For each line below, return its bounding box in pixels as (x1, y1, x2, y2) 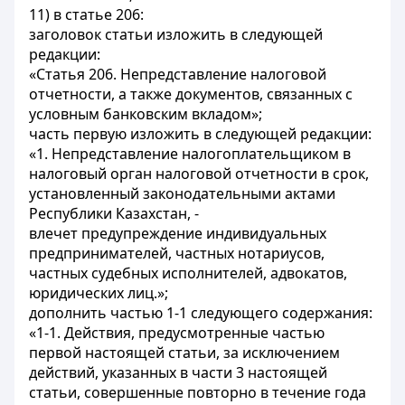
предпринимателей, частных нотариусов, (29, 243, 325, 263)
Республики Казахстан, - (29, 203, 199, 223)
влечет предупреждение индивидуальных (29, 223, 326, 243)
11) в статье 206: (29, 5, 144, 24)
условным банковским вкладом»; (29, 104, 262, 124)
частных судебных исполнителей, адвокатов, (29, 263, 347, 283)
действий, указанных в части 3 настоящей (29, 363, 327, 382)
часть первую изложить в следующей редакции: (29, 124, 372, 144)
